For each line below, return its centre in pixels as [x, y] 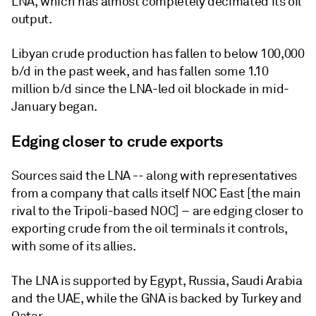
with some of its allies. [74, 246]
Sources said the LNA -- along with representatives [154, 176]
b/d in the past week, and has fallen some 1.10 [140, 71]
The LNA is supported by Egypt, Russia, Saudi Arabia [157, 281]
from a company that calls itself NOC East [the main [156, 193]
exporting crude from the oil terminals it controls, [150, 229]
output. [32, 19]
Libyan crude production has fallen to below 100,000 [158, 54]
